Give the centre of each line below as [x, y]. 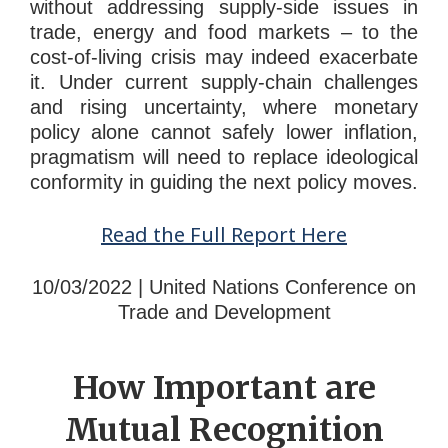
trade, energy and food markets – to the [224, 32]
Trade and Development [224, 312]
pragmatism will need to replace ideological [224, 157]
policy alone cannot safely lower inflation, [224, 132]
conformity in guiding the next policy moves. [224, 182]
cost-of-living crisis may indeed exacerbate [224, 57]
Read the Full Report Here [224, 235]
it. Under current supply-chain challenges [224, 82]
